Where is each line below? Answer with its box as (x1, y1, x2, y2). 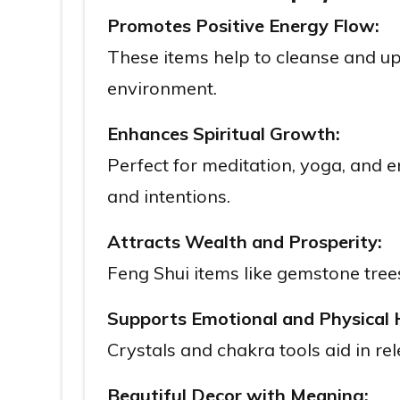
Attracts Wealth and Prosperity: (107, 230, 382, 253)
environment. (107, 77, 217, 99)
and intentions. (107, 185, 230, 207)
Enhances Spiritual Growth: (107, 122, 340, 145)
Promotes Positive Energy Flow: (107, 14, 379, 37)
